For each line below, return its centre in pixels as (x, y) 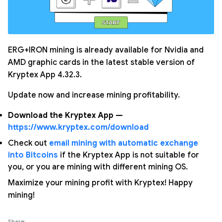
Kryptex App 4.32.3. (45, 75)
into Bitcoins (33, 155)
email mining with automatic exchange (124, 143)
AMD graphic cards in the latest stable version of (101, 62)
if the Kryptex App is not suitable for (129, 155)
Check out (28, 143)
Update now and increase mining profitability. (94, 95)
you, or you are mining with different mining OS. (98, 167)
